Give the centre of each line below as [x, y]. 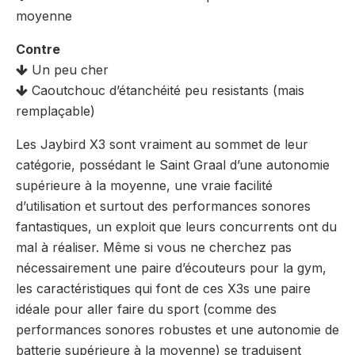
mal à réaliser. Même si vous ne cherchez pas [154, 247]
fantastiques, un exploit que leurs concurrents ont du [176, 226]
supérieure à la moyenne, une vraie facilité [144, 185]
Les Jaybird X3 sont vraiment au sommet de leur [162, 144]
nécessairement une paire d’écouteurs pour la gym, [171, 267]
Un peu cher [68, 69]
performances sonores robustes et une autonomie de [177, 329]
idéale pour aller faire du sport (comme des [146, 309]
